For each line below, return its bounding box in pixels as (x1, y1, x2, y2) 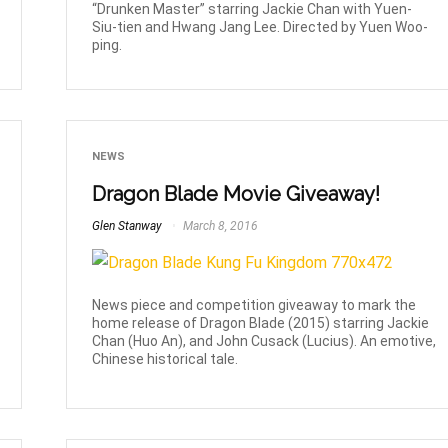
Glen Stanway (92, 218, 163, 233)
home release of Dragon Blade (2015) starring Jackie (92, 315, 430, 332)
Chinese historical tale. (92, 351, 239, 368)
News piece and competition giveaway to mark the (92, 297, 417, 314)
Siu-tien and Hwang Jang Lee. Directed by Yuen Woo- (92, 18, 429, 35)
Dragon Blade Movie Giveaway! (92, 182, 381, 207)
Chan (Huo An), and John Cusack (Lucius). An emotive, (92, 333, 437, 350)
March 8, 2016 (180, 218, 259, 233)
